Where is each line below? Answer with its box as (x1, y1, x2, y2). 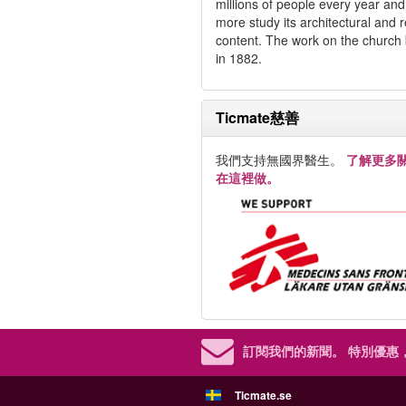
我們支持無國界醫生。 (216, 150, 346, 169)
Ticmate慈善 (216, 107, 299, 128)
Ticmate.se (235, 386, 292, 403)
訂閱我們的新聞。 (243, 341, 344, 360)
